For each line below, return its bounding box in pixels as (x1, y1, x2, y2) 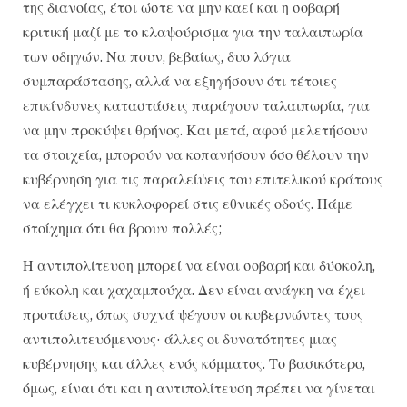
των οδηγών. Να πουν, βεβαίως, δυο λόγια (23, 46, 291, 65)
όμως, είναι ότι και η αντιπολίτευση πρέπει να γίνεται (23, 378, 375, 397)
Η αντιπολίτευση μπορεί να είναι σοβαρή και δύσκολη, (23, 255, 375, 274)
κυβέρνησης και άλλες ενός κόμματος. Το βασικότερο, (23, 353, 365, 372)
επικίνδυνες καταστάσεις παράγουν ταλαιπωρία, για (23, 95, 370, 114)
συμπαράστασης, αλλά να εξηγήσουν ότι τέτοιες (23, 71, 337, 90)
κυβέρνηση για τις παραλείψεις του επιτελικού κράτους (23, 169, 383, 188)
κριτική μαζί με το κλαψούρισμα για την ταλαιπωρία (23, 22, 363, 41)
